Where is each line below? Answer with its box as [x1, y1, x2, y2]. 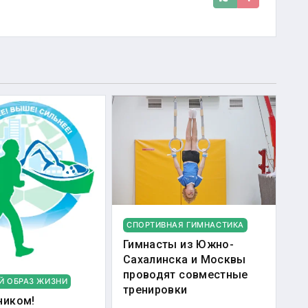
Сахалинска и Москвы [123, 252, 246, 266]
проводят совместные [123, 267, 248, 281]
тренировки [123, 283, 188, 296]
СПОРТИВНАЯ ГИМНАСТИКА [126, 219, 244, 230]
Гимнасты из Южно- [123, 237, 234, 251]
